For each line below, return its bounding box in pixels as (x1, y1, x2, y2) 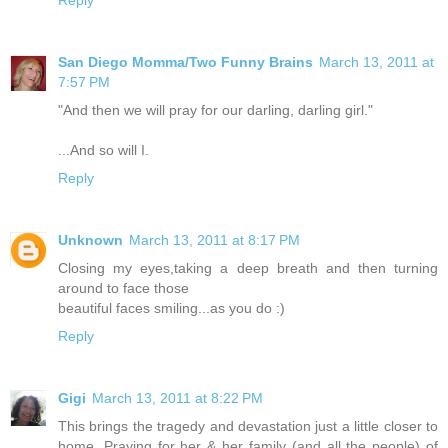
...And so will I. (58, 141, 149, 158)
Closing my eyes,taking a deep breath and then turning (58, 259, 438, 276)
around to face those (58, 279, 189, 296)
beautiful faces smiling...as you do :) (58, 299, 285, 316)
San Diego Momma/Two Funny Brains (58, 53, 313, 70)
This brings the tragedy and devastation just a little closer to (58, 417, 438, 434)
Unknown (58, 231, 123, 248)
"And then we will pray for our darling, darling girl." (58, 101, 373, 118)
